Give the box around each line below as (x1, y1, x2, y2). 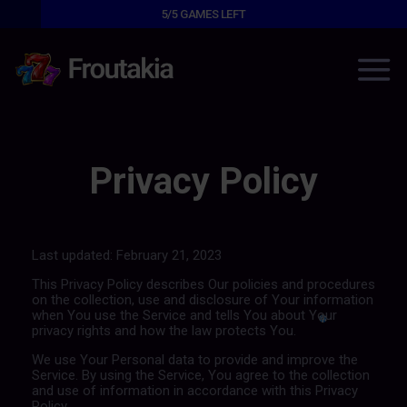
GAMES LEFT (177, 7, 246, 21)
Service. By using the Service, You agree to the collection (31, 367, 370, 383)
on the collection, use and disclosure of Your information (31, 292, 373, 308)
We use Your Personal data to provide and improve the (31, 352, 358, 368)
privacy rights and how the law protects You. (31, 323, 296, 339)
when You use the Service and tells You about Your (31, 307, 337, 323)
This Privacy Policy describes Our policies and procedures (31, 276, 375, 293)
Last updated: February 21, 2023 (31, 247, 222, 263)
